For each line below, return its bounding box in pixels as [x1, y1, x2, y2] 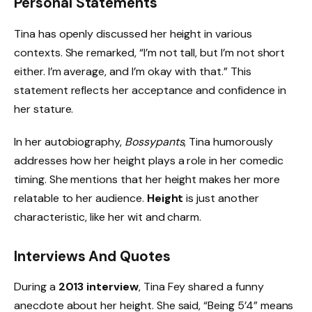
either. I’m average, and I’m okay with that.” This [14, 63, 251, 79]
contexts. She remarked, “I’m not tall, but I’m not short [14, 45, 286, 60]
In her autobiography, [14, 134, 125, 150]
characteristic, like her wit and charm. [14, 210, 202, 225]
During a [14, 279, 58, 295]
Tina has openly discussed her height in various [14, 26, 252, 41]
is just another [183, 191, 259, 206]
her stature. [14, 101, 74, 116]
